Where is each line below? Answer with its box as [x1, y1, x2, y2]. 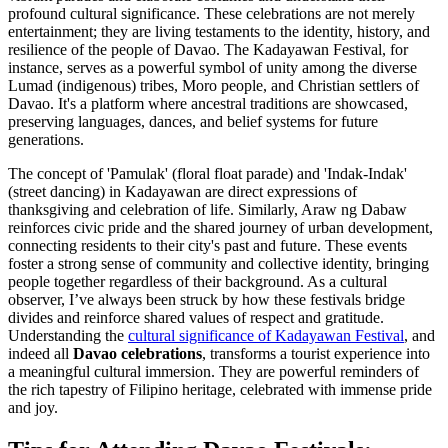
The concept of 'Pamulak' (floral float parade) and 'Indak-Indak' [8, 164, 407, 182]
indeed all [8, 344, 73, 362]
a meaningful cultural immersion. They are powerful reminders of [8, 362, 419, 380]
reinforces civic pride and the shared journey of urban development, [8, 218, 433, 236]
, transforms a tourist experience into [202, 344, 430, 362]
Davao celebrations [73, 344, 202, 362]
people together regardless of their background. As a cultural [8, 272, 387, 290]
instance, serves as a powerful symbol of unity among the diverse [8, 58, 417, 76]
